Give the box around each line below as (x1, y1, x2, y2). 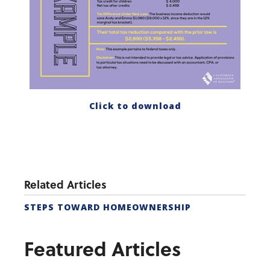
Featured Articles (24, 234, 181, 263)
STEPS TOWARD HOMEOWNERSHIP (24, 201, 191, 213)
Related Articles (24, 176, 107, 193)
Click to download (89, 100, 181, 112)
